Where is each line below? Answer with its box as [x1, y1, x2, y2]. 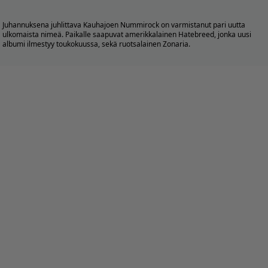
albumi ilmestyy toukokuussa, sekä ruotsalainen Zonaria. [2, 39, 190, 50]
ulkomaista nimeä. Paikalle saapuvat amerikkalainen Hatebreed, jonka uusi [2, 29, 251, 40]
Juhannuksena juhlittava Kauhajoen [2, 20, 120, 31]
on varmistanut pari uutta [159, 20, 245, 31]
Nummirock [120, 20, 159, 31]
